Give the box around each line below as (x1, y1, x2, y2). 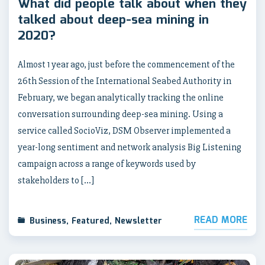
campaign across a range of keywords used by (18, 158, 196, 170)
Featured (72, 215, 109, 228)
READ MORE (194, 213, 247, 228)
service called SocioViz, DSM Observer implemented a (18, 125, 231, 137)
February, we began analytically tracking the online (18, 92, 224, 104)
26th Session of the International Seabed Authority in (18, 75, 231, 88)
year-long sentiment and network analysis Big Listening (18, 141, 241, 154)
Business (30, 215, 66, 228)
